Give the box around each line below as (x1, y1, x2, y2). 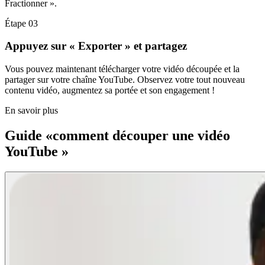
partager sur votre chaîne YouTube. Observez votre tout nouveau (5, 75, 245, 85)
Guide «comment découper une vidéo (5, 128, 230, 143)
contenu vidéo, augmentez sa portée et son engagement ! (5, 85, 215, 96)
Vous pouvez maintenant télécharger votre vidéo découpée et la (5, 64, 240, 75)
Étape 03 (5, 18, 38, 28)
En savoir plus (5, 105, 58, 116)
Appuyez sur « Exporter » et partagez (5, 40, 187, 53)
